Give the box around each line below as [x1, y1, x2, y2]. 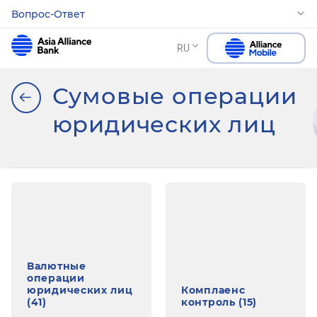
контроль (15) [181, 296, 258, 309]
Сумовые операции [52, 82, 297, 110]
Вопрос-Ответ [11, 7, 85, 21]
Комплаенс [181, 284, 246, 296]
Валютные [27, 260, 86, 272]
